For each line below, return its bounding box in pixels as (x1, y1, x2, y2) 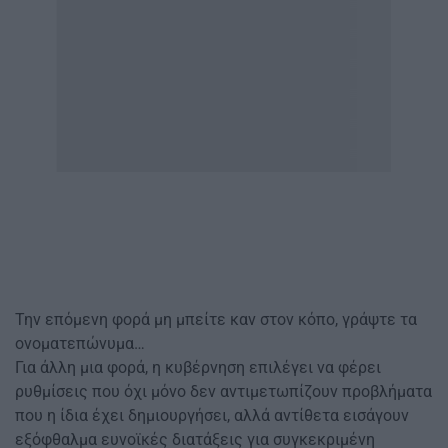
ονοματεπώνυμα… (15, 334, 145, 354)
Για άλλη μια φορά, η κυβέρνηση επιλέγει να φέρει (15, 358, 381, 378)
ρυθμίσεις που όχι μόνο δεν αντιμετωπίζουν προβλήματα (15, 382, 432, 402)
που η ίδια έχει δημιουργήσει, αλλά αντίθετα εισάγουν (15, 406, 409, 426)
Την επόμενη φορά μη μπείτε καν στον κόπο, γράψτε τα (15, 310, 417, 330)
